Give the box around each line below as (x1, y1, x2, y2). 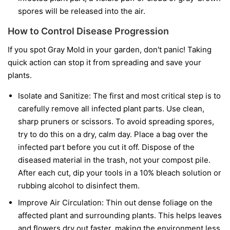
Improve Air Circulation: (18, 198, 104, 208)
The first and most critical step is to (91, 91, 221, 101)
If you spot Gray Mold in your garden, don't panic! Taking (8, 45, 212, 55)
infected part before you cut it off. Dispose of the (18, 142, 195, 152)
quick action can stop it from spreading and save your (8, 57, 201, 68)
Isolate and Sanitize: (18, 91, 91, 101)
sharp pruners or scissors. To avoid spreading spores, (18, 117, 214, 127)
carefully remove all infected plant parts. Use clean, (18, 104, 204, 114)
